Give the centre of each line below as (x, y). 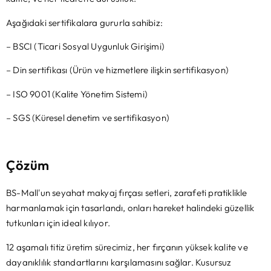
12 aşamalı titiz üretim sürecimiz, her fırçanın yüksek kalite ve (127, 247)
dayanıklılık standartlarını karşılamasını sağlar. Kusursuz (119, 262)
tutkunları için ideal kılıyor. (58, 223)
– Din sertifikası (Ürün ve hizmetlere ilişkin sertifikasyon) (117, 70)
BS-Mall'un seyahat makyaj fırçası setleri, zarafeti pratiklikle (127, 193)
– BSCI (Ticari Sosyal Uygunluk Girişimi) (85, 47)
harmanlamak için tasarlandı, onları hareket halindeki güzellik (130, 208)
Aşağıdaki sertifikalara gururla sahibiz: (84, 22)
